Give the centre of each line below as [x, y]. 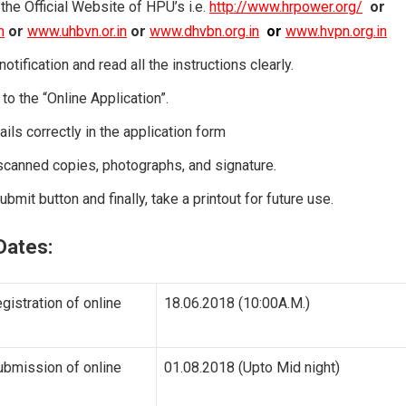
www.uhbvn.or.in [77, 31]
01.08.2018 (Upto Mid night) [252, 367]
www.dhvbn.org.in [204, 31]
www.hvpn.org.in [336, 31]
